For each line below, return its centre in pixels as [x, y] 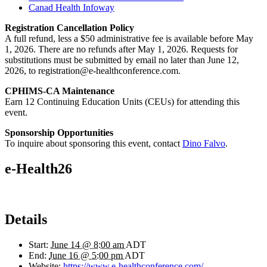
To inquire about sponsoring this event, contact [94, 144]
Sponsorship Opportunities [59, 133]
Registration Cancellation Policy [69, 28]
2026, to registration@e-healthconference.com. [93, 71]
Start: [38, 245]
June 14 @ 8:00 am [88, 245]
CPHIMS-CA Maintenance [60, 91]
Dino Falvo [204, 144]
